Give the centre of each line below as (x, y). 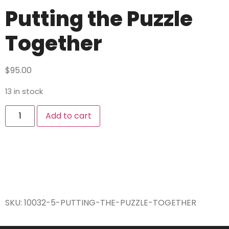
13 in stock (24, 91)
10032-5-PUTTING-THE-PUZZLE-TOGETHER (110, 202)
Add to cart (69, 116)
